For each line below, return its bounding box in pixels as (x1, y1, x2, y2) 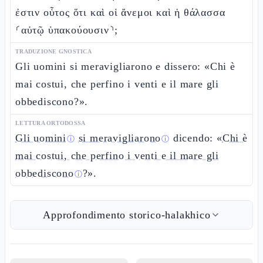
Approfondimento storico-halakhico (43, 209, 211, 221)
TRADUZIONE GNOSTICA (15, 48, 92, 55)
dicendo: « (170, 132, 222, 144)
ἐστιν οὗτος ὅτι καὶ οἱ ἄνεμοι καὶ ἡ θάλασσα (15, 6, 225, 18)
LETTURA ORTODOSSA (15, 120, 86, 126)
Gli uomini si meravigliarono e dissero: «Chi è (15, 60, 235, 72)
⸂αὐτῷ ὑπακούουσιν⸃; (15, 24, 119, 36)
